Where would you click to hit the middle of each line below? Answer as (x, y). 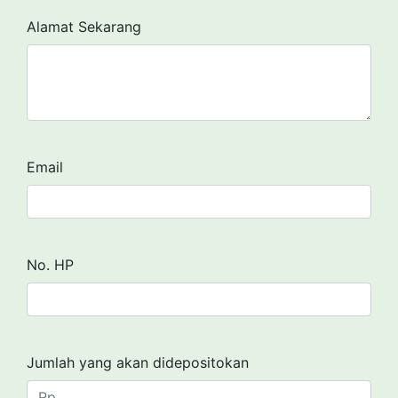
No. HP (50, 265)
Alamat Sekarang (84, 27)
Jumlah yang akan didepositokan (138, 362)
